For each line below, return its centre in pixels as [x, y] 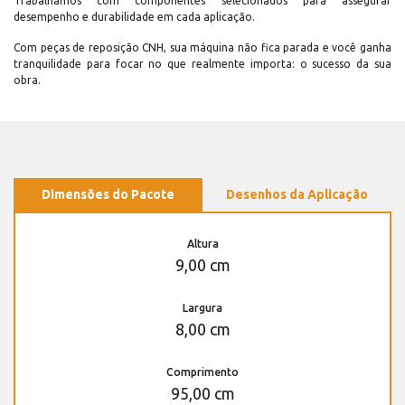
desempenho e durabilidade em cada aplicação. [134, 17]
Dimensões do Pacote [108, 195]
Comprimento [202, 372]
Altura [202, 244]
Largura [202, 308]
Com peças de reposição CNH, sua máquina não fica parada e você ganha [202, 48]
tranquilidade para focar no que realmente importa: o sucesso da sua [202, 64]
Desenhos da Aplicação [297, 195]
